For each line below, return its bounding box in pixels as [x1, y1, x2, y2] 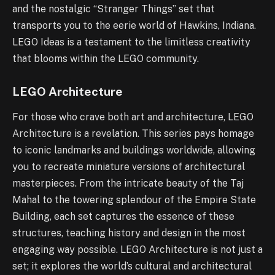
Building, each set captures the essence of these [12, 211, 234, 223]
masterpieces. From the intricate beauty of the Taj [12, 177, 244, 190]
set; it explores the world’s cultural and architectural [12, 260, 252, 273]
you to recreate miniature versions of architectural [12, 161, 245, 173]
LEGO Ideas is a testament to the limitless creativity [12, 36, 250, 48]
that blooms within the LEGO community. [12, 52, 199, 64]
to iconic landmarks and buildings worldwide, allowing [12, 144, 255, 157]
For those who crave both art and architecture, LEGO [12, 111, 254, 123]
